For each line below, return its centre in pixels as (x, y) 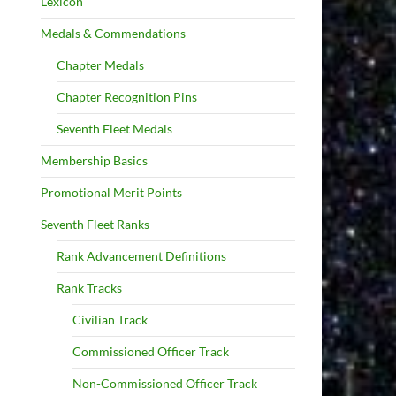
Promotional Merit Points (111, 192)
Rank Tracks (89, 288)
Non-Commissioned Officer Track (165, 383)
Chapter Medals (100, 65)
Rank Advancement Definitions (141, 256)
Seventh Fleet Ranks (95, 224)
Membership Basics (94, 160)
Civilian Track (110, 320)
